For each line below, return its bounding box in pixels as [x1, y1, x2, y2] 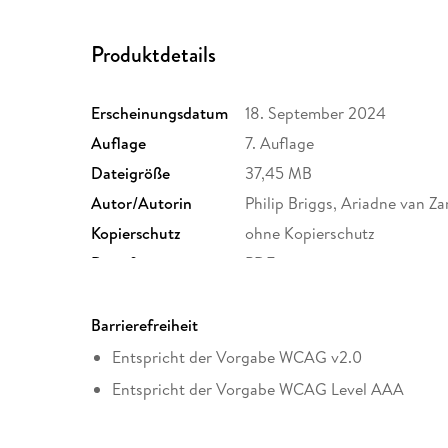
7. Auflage [245, 132, 315, 155]
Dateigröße [91, 162, 171, 185]
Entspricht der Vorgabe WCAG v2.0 [112, 346, 362, 369]
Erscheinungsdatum [91, 102, 229, 125]
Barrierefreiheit [91, 314, 199, 337]
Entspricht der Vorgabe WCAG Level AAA [112, 377, 404, 400]
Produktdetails [91, 38, 217, 70]
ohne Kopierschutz [245, 222, 376, 245]
